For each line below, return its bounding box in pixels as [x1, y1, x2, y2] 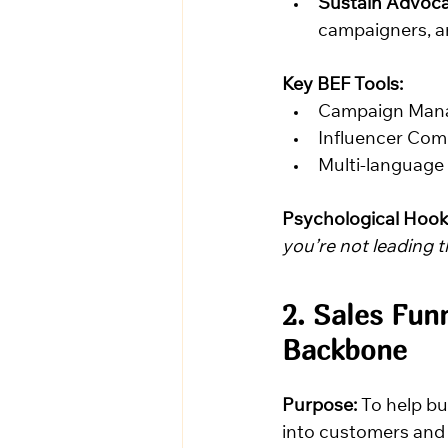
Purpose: [282, 398, 357, 417]
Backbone [282, 333, 407, 367]
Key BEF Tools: [282, 77, 403, 96]
